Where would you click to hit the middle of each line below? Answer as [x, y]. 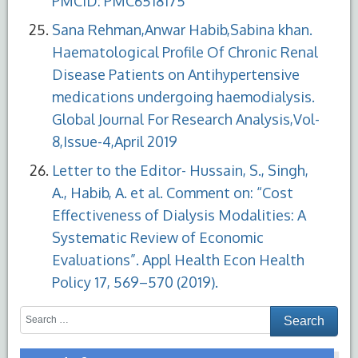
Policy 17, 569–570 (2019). [135, 282]
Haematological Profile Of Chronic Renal [185, 52]
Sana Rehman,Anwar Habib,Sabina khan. [182, 29]
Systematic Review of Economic [158, 237]
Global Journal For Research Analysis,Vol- [186, 119]
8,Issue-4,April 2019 [115, 141]
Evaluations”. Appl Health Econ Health [178, 259]
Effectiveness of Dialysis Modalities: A [179, 215]
